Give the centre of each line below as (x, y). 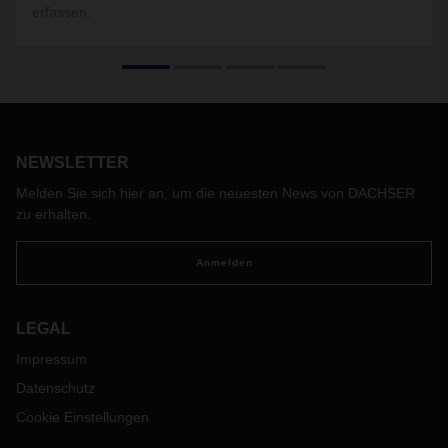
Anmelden (224, 262)
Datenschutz (55, 388)
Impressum (51, 359)
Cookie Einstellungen (82, 417)
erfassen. (61, 12)
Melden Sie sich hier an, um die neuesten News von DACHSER (215, 193)
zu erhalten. (53, 214)
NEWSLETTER (72, 162)
